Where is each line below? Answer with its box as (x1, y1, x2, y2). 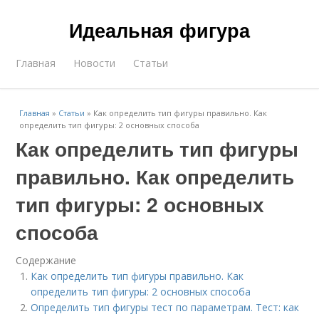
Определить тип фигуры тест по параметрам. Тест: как (31, 300, 300, 314)
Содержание (16, 253, 77, 267)
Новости (73, 56, 116, 70)
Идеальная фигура (69, 16, 250, 43)
